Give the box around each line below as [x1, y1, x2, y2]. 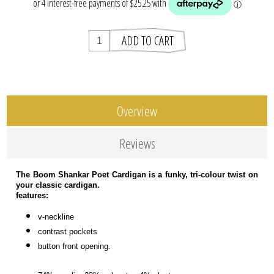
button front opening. [38, 242, 111, 251]
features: [16, 191, 49, 201]
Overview [117, 102, 157, 120]
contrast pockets [38, 227, 98, 237]
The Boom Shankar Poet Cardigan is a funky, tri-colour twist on [16, 170, 258, 180]
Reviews [119, 134, 155, 153]
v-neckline [38, 212, 75, 222]
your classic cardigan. [16, 180, 100, 190]
